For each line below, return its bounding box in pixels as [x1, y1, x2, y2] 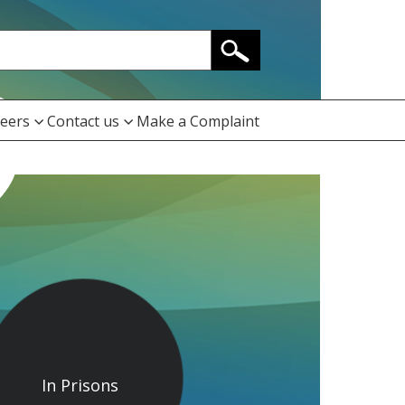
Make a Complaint [136, 111, 259, 131]
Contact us [46, 111, 119, 131]
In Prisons [41, 373, 118, 396]
